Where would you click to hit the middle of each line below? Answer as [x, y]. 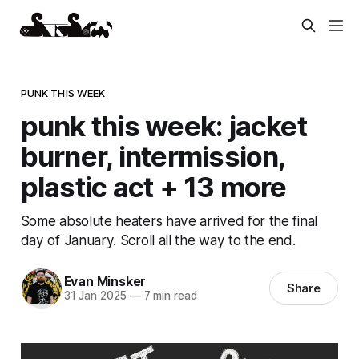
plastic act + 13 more [153, 186]
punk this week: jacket [163, 125]
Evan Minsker [105, 282]
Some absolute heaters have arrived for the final [169, 220]
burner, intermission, [153, 156]
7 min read [169, 296]
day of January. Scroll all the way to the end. [158, 240]
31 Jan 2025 [95, 296]
